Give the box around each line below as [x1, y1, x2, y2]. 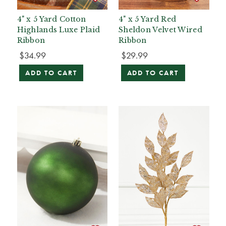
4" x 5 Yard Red [119, 15, 177, 24]
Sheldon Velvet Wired [119, 25, 202, 35]
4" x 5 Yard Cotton [17, 15, 86, 24]
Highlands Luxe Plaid [17, 25, 100, 35]
